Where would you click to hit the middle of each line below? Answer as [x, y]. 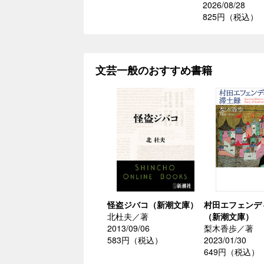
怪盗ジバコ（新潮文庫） [153, 205]
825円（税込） [230, 17]
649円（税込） [232, 252]
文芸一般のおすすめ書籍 [154, 70]
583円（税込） [135, 240]
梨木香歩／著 [229, 228]
